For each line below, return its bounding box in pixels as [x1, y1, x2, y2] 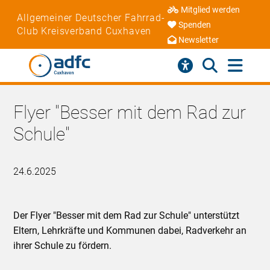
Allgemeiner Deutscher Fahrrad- [17, 11, 165, 24]
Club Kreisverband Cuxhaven [17, 25, 152, 37]
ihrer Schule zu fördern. [13, 239, 112, 251]
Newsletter [178, 35, 219, 46]
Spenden [178, 20, 211, 31]
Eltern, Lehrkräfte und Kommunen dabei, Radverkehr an [13, 224, 247, 236]
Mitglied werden [180, 5, 240, 16]
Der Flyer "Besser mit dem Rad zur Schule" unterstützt [13, 209, 240, 221]
